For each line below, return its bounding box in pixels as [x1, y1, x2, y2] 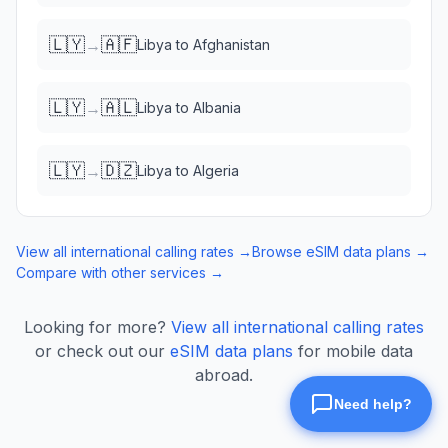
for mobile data [298, 341, 413, 361]
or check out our [35, 341, 165, 361]
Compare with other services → [16, 264, 224, 281]
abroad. [195, 365, 253, 385]
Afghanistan [193, 36, 270, 53]
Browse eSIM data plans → [252, 243, 429, 260]
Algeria [193, 162, 239, 179]
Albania [193, 99, 241, 116]
